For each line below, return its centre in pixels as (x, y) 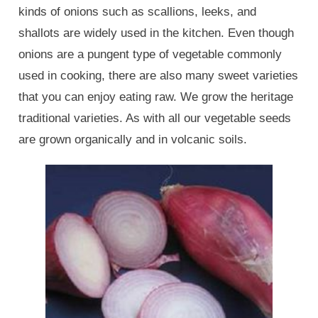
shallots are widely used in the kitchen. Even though (156, 33)
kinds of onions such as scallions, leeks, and (137, 12)
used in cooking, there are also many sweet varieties (158, 76)
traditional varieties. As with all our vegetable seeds (155, 118)
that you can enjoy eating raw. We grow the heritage (156, 97)
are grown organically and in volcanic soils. (133, 139)
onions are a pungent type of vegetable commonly (150, 54)
